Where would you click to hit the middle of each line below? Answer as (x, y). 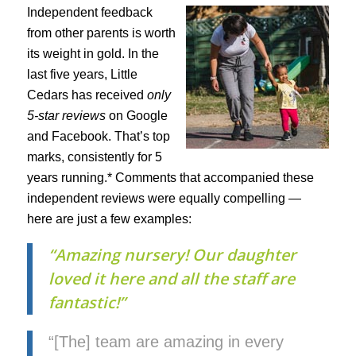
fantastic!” (87, 302)
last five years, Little (82, 75)
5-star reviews (66, 116)
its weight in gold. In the (93, 54)
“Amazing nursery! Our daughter (172, 254)
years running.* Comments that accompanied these (170, 178)
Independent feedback (89, 13)
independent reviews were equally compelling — (164, 199)
